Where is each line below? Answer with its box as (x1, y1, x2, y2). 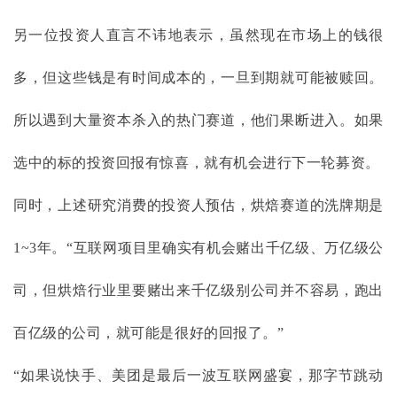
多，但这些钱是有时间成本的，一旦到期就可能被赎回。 (13, 69, 384, 85)
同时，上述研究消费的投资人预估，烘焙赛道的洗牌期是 (13, 197, 384, 213)
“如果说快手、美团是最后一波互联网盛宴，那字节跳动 (13, 367, 384, 383)
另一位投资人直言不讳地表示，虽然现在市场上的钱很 (13, 27, 384, 43)
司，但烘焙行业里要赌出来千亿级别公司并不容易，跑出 (13, 282, 384, 298)
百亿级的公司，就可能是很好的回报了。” (13, 324, 284, 340)
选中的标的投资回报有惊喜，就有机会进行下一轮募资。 (13, 154, 380, 170)
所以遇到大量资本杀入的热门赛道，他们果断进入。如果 (13, 112, 384, 128)
